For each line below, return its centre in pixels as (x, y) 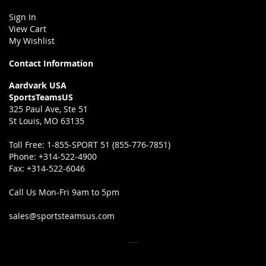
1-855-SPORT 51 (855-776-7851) (109, 145)
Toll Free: (28, 145)
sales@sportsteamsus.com (62, 216)
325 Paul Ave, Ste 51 (48, 109)
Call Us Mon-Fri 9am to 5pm (64, 192)
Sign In (23, 17)
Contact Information (51, 64)
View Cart (28, 29)
